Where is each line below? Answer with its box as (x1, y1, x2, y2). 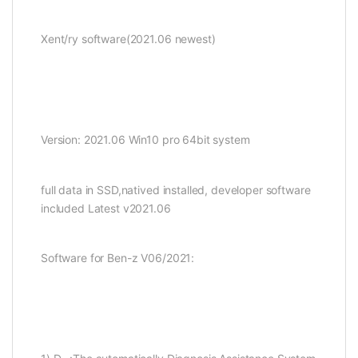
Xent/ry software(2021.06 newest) (41, 31, 216, 46)
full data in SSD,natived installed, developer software (41, 182, 311, 197)
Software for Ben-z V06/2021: (41, 251, 195, 265)
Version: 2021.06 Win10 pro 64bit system (41, 132, 250, 146)
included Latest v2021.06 (41, 201, 171, 215)
